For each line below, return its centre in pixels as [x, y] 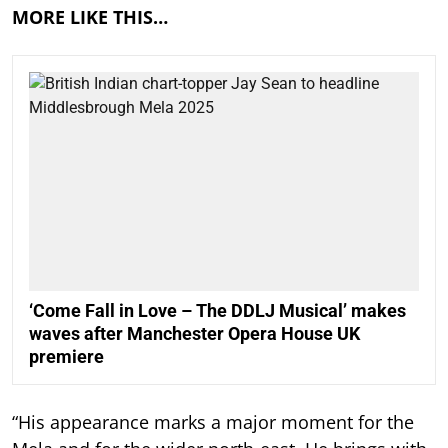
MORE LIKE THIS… [90, 16]
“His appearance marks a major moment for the [213, 422]
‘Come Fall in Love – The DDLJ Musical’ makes [217, 311]
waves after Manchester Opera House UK [194, 334]
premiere [66, 357]
